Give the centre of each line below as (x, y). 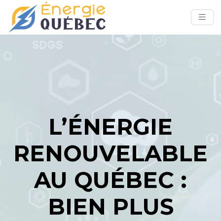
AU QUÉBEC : (110, 180)
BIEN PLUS (110, 206)
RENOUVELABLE (110, 153)
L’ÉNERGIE (110, 127)
